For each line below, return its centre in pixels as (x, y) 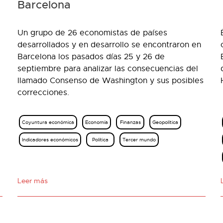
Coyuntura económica (48, 122)
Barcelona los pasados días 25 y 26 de (91, 57)
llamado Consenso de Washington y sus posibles (111, 81)
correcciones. (44, 93)
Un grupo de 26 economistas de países (93, 33)
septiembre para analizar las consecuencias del (108, 69)
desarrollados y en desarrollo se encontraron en (110, 45)
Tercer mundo (139, 140)
